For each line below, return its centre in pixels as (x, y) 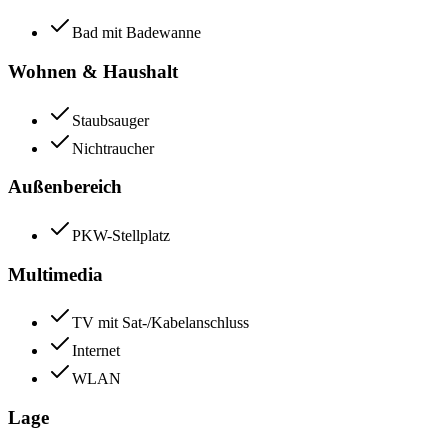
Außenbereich (65, 187)
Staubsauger (110, 120)
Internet (96, 351)
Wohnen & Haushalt (93, 71)
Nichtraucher (113, 148)
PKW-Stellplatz (121, 235)
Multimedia (55, 274)
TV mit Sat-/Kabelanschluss (160, 323)
